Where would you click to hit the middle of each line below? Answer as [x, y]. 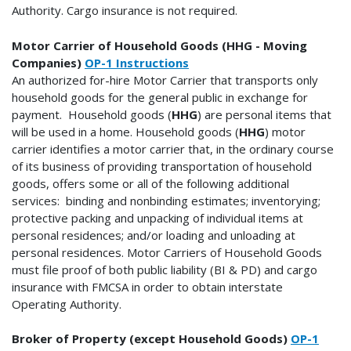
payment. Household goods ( [92, 114]
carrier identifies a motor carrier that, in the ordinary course [173, 148]
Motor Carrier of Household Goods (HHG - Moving [159, 45]
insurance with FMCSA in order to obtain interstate [147, 286]
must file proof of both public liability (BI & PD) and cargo [165, 269]
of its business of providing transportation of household [162, 166]
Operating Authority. [67, 304]
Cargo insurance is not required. [150, 10]
